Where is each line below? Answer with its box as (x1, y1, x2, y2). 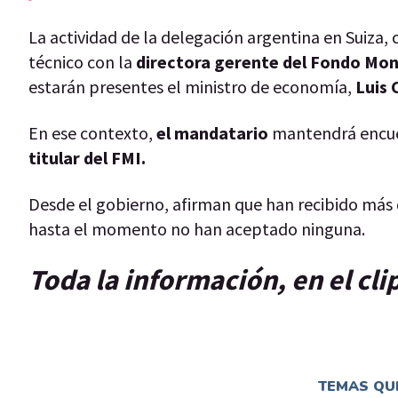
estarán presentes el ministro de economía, (28, 75, 355, 98)
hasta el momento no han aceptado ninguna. (28, 217, 365, 240)
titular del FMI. (28, 146, 146, 169)
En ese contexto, (28, 121, 156, 144)
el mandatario (156, 121, 268, 144)
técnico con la (28, 50, 136, 73)
